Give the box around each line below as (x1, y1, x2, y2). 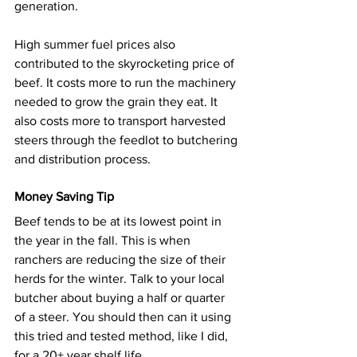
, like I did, (171, 329, 231, 343)
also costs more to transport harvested (14, 114, 229, 128)
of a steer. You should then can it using (14, 310, 234, 324)
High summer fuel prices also (14, 37, 178, 52)
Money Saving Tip (14, 190, 114, 204)
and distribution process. (14, 152, 151, 167)
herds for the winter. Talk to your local (14, 272, 228, 286)
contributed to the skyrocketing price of (14, 57, 237, 71)
